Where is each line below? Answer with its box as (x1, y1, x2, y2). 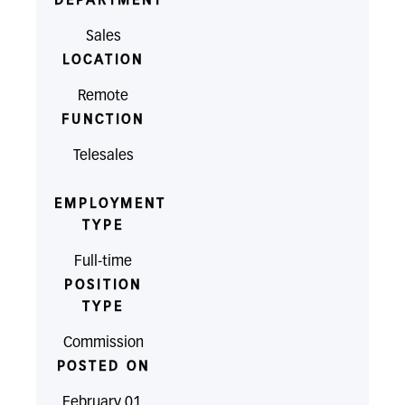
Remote (78, 89, 129, 104)
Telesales (72, 149, 134, 164)
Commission (62, 336, 144, 351)
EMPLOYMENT (54, 198, 167, 211)
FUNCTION (61, 114, 146, 127)
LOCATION (62, 54, 145, 67)
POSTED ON (56, 361, 150, 373)
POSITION (64, 279, 143, 292)
